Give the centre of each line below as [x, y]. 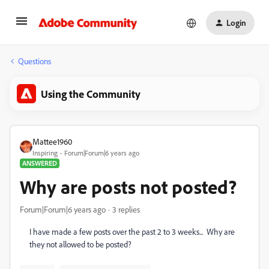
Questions [35, 61]
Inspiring [45, 153]
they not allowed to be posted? [80, 244]
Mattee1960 [52, 141]
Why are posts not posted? [128, 187]
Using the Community [91, 94]
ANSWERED [40, 163]
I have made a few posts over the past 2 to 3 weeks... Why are [132, 231]
